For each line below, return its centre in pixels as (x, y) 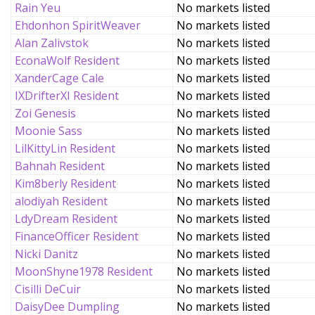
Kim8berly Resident (65, 184)
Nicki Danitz (46, 254)
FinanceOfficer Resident (77, 236)
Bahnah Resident (60, 166)
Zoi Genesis (45, 113)
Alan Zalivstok (52, 43)
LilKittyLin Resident (65, 148)
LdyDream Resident (66, 219)
